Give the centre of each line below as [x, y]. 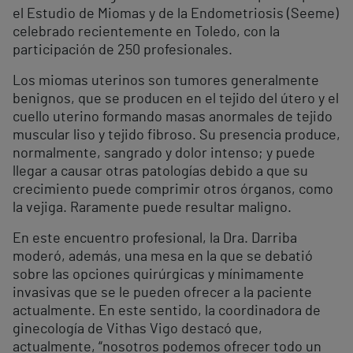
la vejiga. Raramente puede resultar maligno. [152, 208]
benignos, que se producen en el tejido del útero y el [176, 100]
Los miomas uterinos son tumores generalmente [166, 82]
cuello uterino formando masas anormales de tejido [173, 118]
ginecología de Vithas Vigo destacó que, [137, 330]
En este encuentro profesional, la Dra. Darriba [155, 239]
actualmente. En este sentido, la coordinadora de [167, 312]
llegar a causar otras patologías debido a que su [160, 172]
